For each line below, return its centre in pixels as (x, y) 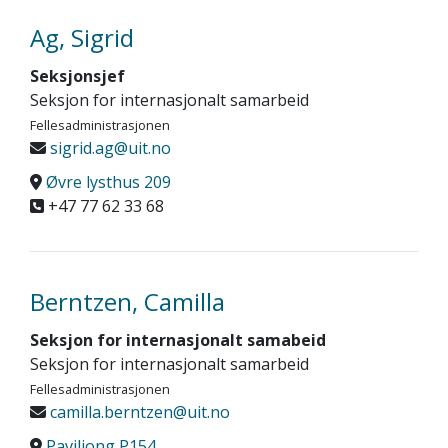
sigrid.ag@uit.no (108, 148)
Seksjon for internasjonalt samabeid (178, 340)
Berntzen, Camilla (127, 301)
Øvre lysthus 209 (108, 182)
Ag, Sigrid (82, 37)
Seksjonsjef (77, 76)
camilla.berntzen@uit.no (138, 412)
